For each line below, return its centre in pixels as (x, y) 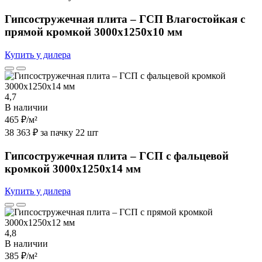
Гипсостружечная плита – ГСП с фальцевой (117, 156)
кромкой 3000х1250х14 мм (73, 168)
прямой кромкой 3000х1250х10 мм (94, 32)
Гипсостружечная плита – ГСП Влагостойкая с (125, 19)
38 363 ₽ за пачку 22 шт (51, 132)
